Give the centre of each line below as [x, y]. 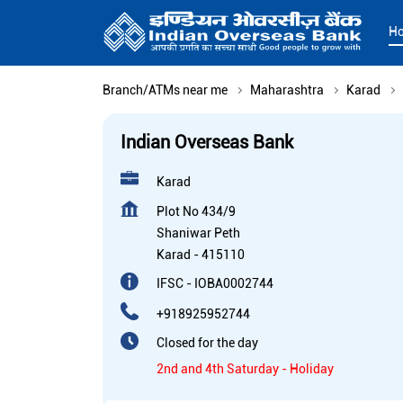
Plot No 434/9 [196, 212]
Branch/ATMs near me [165, 90]
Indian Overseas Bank [207, 143]
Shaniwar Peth [198, 233]
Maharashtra [287, 90]
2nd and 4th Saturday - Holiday [245, 369]
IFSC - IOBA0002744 [215, 284]
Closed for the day [207, 343]
